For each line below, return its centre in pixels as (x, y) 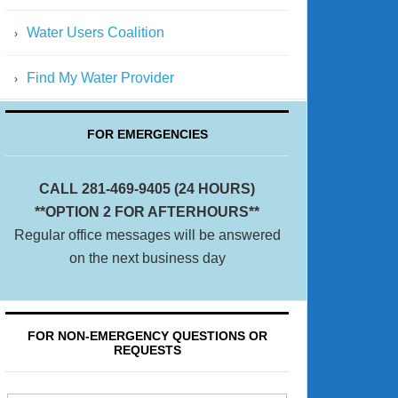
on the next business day (147, 258)
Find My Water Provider (100, 78)
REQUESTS (147, 350)
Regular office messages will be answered (147, 235)
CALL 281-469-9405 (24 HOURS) (147, 189)
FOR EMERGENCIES (147, 134)
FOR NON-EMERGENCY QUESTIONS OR (147, 336)
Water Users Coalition (96, 32)
